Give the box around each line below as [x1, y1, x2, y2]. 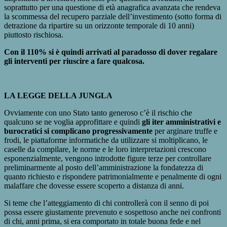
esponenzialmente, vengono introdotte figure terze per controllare [4, 154, 211, 163]
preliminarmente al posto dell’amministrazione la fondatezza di [4, 163, 203, 172]
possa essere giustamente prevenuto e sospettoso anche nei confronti [4, 207, 221, 216]
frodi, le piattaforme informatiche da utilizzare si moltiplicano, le [4, 135, 208, 144]
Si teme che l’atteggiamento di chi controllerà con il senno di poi [4, 198, 209, 207]
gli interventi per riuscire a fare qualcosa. [4, 56, 144, 65]
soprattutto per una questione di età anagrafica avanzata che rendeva [4, 3, 220, 12]
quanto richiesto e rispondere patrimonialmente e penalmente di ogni [4, 172, 221, 181]
